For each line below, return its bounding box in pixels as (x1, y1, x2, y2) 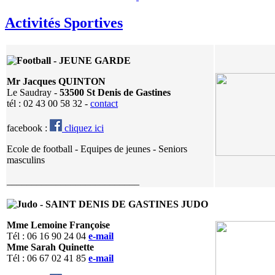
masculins (7, 154, 45, 165)
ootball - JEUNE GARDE (23, 55, 131, 66)
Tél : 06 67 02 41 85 (7, 252, 86, 263)
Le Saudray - (7, 87, 60, 98)
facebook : (7, 122, 50, 133)
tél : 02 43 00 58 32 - (7, 98, 90, 109)
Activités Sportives (5, 14, 123, 31)
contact (90, 98, 118, 109)
